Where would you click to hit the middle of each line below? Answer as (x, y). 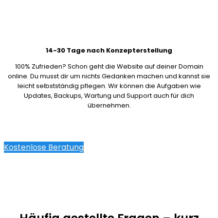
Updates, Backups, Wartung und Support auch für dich (109, 95)
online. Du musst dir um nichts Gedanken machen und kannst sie (109, 76)
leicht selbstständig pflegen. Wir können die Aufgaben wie (109, 86)
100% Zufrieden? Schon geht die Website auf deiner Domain (109, 66)
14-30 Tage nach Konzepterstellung (109, 50)
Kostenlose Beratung (44, 147)
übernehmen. (109, 105)
